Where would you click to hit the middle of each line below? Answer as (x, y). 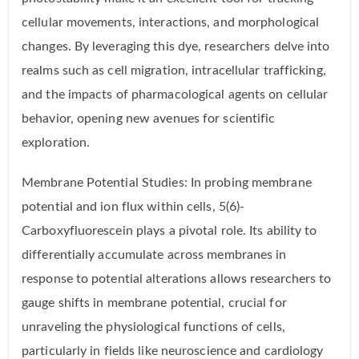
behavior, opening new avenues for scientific (149, 119)
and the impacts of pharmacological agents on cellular (175, 95)
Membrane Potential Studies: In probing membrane (167, 183)
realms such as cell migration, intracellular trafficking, (174, 71)
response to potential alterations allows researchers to (177, 279)
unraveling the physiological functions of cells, (153, 327)
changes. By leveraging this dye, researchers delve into (176, 47)
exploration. (56, 143)
